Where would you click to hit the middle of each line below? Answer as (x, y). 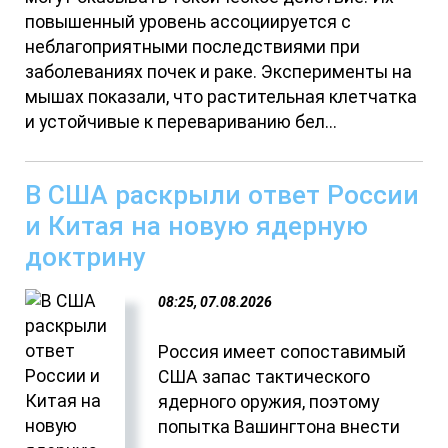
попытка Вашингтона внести (279, 426)
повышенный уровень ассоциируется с (188, 21)
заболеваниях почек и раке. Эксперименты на (219, 71)
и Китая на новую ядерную (197, 225)
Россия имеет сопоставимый (282, 351)
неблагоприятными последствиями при (193, 46)
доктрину (86, 256)
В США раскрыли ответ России (222, 194)
